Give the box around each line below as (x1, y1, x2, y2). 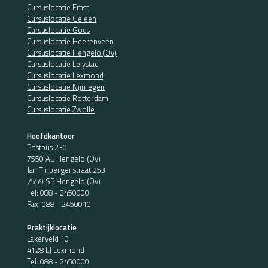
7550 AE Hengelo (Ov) (27, 153, 100, 165)
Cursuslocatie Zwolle (27, 103, 95, 116)
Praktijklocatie (27, 221, 77, 233)
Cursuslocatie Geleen (27, 13, 96, 25)
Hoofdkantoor (27, 130, 75, 142)
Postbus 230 (27, 141, 67, 154)
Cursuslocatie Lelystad (27, 58, 99, 71)
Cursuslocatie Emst (27, 1, 89, 14)
